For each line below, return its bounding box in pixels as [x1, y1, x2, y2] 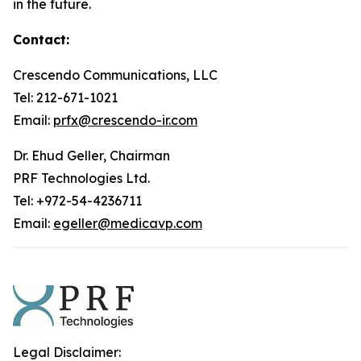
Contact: [13, 31, 69, 48]
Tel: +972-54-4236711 [13, 193, 142, 209]
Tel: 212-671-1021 [13, 89, 118, 106]
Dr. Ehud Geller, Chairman [13, 147, 170, 164]
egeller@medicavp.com [53, 215, 202, 231]
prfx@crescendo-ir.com [53, 112, 197, 128]
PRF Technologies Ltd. [13, 170, 150, 186]
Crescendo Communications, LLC [13, 67, 218, 83]
